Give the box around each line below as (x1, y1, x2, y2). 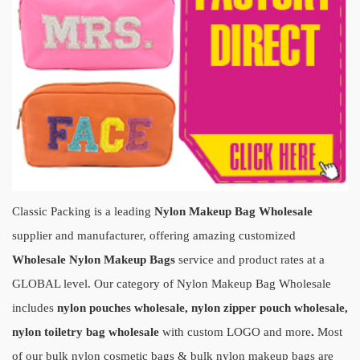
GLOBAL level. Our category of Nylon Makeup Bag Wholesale (12, 277, 331, 290)
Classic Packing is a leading (12, 205, 154, 218)
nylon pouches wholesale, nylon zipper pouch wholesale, (57, 301, 348, 314)
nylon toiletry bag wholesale (12, 325, 159, 338)
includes (12, 301, 57, 314)
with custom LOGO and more (159, 325, 311, 338)
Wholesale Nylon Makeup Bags (12, 253, 175, 266)
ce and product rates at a (202, 253, 325, 266)
